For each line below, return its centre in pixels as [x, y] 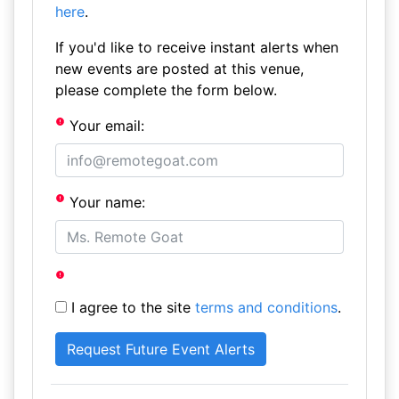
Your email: [105, 126]
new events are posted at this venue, [179, 69]
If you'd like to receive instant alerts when [196, 47]
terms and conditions [266, 307]
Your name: [106, 202]
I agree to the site [130, 307]
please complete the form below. [166, 90]
